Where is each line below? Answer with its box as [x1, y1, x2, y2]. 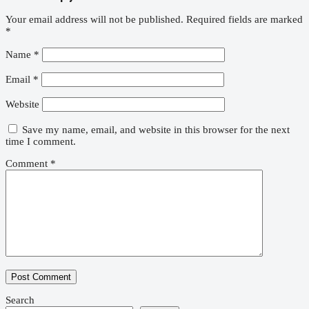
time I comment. [6, 136, 76, 148]
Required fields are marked [186, 14, 303, 26]
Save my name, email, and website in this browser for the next [22, 124, 290, 136]
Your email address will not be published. [6, 14, 183, 26]
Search [6, 295, 34, 306]
